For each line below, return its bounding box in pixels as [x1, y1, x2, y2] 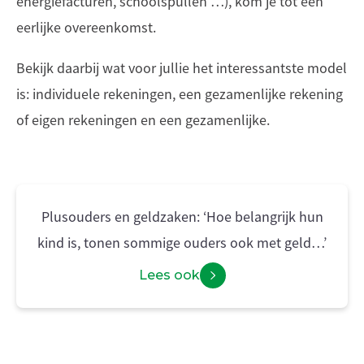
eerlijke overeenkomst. [16, 19, 156, 37]
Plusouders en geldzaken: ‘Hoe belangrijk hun [41, 208, 323, 226]
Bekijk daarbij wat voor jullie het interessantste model [16, 59, 347, 77]
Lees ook [138, 267, 200, 283]
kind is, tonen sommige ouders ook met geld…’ [37, 234, 327, 252]
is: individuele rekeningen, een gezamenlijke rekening [16, 85, 343, 103]
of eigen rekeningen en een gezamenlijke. [16, 111, 270, 129]
